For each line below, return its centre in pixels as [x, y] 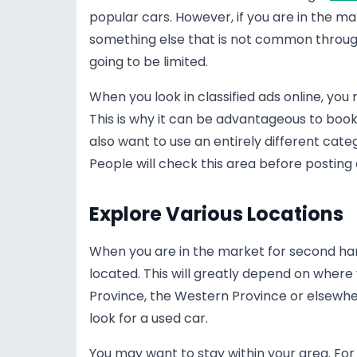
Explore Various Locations [216, 214]
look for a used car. [149, 318]
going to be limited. [149, 62]
